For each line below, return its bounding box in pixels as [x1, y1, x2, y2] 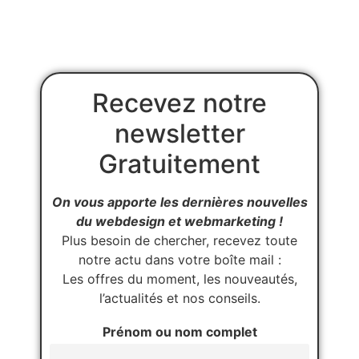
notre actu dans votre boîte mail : [78, 252, 281, 268]
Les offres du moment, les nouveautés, [62, 271, 297, 288]
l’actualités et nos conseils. [99, 290, 260, 307]
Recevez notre [92, 87, 267, 119]
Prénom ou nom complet [102, 324, 257, 341]
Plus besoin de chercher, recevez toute [62, 232, 297, 249]
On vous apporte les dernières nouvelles [51, 194, 308, 211]
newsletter [114, 118, 245, 150]
